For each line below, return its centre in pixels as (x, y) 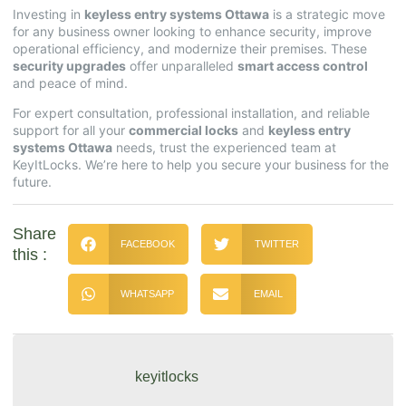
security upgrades (69, 65)
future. (32, 182)
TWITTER (276, 243)
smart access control (303, 65)
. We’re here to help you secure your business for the (233, 165)
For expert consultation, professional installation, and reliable (191, 113)
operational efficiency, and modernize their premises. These (190, 48)
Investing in (48, 14)
